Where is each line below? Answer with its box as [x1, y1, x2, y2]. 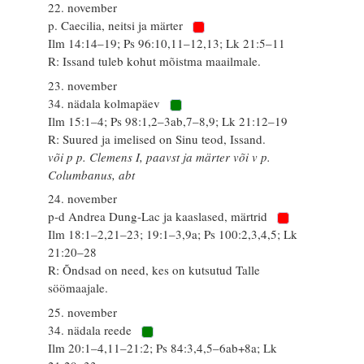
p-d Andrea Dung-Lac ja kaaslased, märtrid [48, 208, 271, 225]
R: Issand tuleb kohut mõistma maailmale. [48, 53, 262, 70]
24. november [48, 190, 118, 207]
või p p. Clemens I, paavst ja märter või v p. [48, 148, 271, 165]
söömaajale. [48, 279, 109, 297]
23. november [48, 76, 118, 93]
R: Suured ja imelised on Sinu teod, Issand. [48, 130, 266, 147]
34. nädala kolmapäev [48, 94, 164, 111]
